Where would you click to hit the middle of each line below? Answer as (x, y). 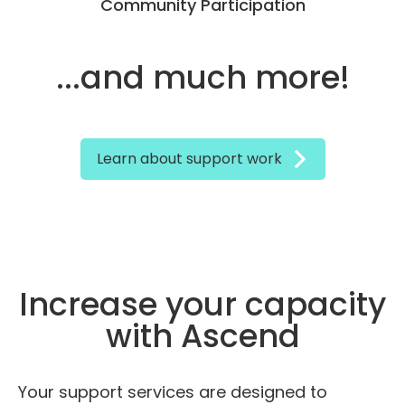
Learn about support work (189, 159)
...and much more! (202, 77)
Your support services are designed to (173, 392)
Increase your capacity (202, 304)
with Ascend (202, 336)
